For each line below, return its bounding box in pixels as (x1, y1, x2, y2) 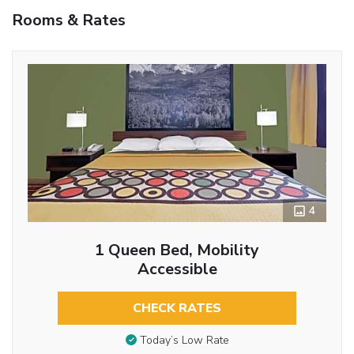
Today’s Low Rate (139, 333, 229, 348)
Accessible (137, 258, 217, 280)
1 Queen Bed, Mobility (95, 239, 259, 261)
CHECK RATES (133, 299, 221, 317)
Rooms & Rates (12, 9, 126, 31)
